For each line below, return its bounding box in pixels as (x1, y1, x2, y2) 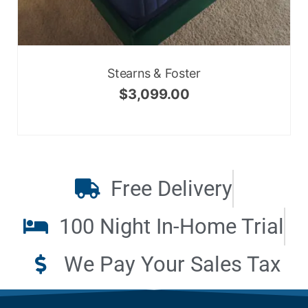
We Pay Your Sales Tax (63, 252, 280, 278)
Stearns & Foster (107, 66, 201, 81)
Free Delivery (110, 176, 232, 202)
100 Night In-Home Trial (58, 214, 284, 240)
